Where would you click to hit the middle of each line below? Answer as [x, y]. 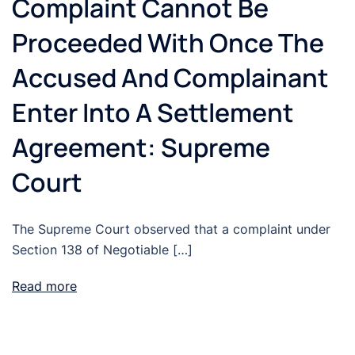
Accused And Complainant [170, 78]
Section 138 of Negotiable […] [102, 250]
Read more [44, 286]
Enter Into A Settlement [153, 113]
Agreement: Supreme [141, 148]
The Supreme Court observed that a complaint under [171, 229]
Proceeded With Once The [168, 43]
